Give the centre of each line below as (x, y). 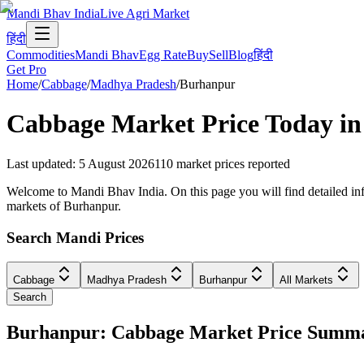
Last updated (39, 163)
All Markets (306, 280)
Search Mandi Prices (75, 237)
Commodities (41, 55)
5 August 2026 (117, 163)
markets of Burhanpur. (64, 206)
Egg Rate (163, 55)
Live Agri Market (145, 13)
